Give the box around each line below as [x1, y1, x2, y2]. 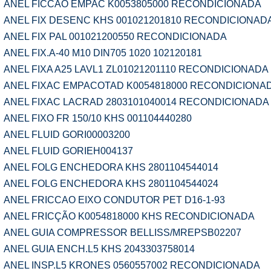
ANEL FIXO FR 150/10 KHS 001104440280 [4, 113, 192, 123]
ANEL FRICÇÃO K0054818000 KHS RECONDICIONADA [4, 211, 255, 221]
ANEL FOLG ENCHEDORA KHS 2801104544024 [4, 178, 218, 189]
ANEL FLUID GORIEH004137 [4, 146, 133, 156]
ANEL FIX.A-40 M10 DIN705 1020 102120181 [4, 48, 202, 58]
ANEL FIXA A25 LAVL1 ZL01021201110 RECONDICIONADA [4, 64, 269, 74]
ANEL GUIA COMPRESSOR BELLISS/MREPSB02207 [4, 227, 241, 238]
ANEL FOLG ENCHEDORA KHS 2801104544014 [4, 162, 218, 172]
